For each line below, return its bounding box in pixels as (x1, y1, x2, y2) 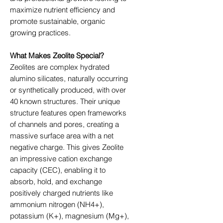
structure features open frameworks (10, 108, 126, 117)
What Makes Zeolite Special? (10, 50, 104, 60)
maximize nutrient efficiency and (10, 4, 115, 14)
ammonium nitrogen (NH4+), (10, 199, 104, 209)
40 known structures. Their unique (10, 96, 120, 106)
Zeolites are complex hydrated (10, 62, 110, 72)
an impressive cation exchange (10, 153, 112, 163)
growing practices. (10, 27, 71, 37)
